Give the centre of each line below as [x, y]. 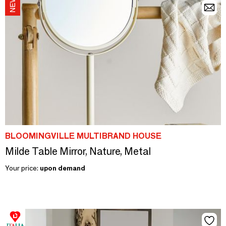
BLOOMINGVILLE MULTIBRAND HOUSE [83, 136]
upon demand [63, 168]
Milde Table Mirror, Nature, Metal [78, 151]
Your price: [22, 168]
